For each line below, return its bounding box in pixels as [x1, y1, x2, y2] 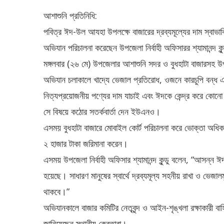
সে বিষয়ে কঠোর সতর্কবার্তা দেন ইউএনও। [43, 105, 160, 118]
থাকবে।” [43, 185, 69, 198]
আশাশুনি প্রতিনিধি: [43, 9, 97, 22]
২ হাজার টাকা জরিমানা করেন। [43, 137, 128, 150]
